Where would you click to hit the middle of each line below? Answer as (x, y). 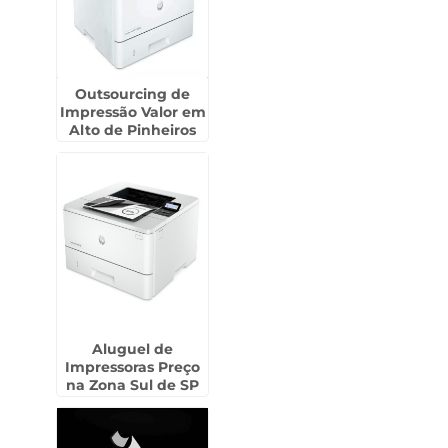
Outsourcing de (133, 94)
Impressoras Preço (133, 367)
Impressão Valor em (132, 112)
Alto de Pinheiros (133, 130)
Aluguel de (133, 349)
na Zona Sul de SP (133, 385)
